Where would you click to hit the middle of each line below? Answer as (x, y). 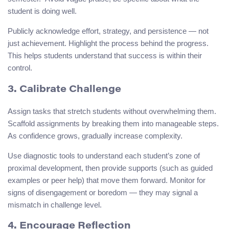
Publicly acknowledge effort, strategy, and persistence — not (108, 31)
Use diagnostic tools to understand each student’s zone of (104, 155)
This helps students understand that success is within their (105, 56)
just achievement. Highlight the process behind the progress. (108, 43)
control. (20, 68)
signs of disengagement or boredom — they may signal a (103, 192)
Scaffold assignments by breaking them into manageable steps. (113, 123)
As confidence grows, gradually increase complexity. (95, 135)
